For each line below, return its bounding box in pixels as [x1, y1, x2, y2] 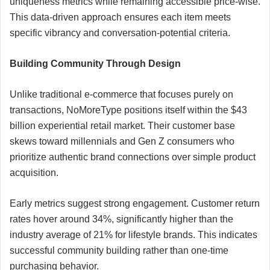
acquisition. [10, 167, 58, 178]
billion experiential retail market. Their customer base [10, 120, 235, 131]
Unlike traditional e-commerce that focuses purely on [10, 89, 233, 99]
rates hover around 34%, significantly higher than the [10, 213, 233, 224]
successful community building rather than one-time [10, 245, 228, 256]
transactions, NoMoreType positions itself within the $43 [10, 104, 247, 115]
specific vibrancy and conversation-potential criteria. [10, 27, 230, 38]
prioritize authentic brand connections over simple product [10, 151, 256, 162]
